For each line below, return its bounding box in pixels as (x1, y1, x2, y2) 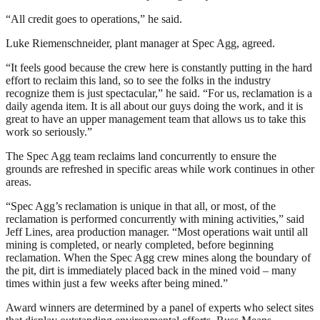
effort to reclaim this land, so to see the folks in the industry (6, 74, 271, 86)
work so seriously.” (6, 125, 92, 138)
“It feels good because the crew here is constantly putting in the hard (6, 61, 312, 74)
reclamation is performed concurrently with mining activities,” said (6, 212, 304, 225)
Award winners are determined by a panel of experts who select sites (6, 301, 314, 314)
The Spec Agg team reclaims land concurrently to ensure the (6, 149, 276, 162)
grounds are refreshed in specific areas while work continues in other (6, 162, 314, 175)
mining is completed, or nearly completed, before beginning (6, 238, 274, 251)
